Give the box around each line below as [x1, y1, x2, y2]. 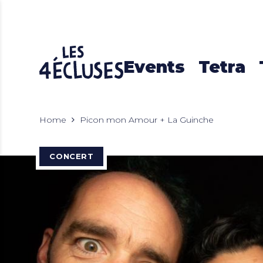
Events [123, 57, 185, 77]
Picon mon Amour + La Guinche [80, 114, 214, 125]
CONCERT [49, 151, 94, 161]
